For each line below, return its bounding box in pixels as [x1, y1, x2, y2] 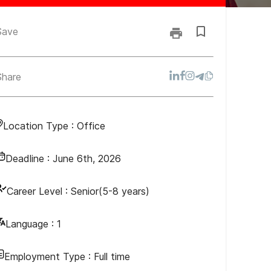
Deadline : [5, 152, 53, 165]
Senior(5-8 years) [71, 185, 149, 197]
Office [77, 120, 105, 132]
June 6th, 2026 [53, 152, 121, 165]
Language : [5, 218, 54, 230]
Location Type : [3, 120, 77, 132]
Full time [94, 250, 130, 263]
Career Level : [7, 185, 68, 197]
